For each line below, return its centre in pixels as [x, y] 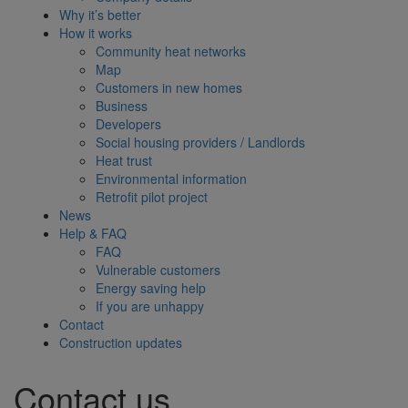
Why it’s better [100, 15]
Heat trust [123, 161]
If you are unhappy [149, 306]
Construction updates [120, 343]
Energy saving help [150, 288]
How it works [95, 33]
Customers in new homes [168, 88]
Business [121, 106]
